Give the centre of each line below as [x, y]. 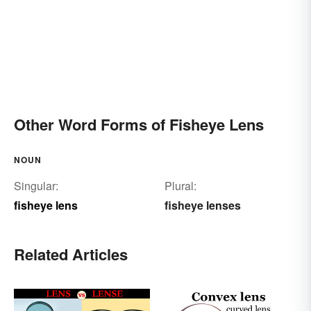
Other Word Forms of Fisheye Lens [139, 124]
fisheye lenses [202, 205]
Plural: [180, 185]
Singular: [36, 185]
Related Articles [71, 254]
